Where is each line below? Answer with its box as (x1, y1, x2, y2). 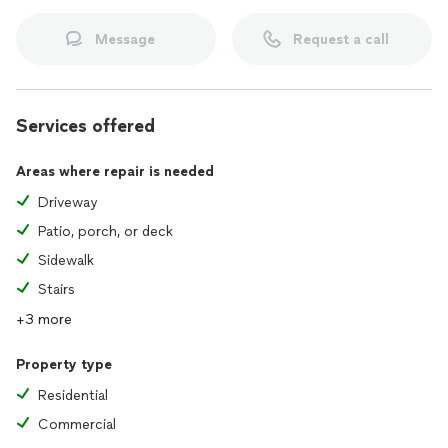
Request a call (293, 30, 389, 48)
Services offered (16, 115, 155, 137)
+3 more (16, 311, 72, 328)
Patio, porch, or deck (38, 223, 173, 240)
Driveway (38, 194, 97, 211)
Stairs (38, 281, 75, 298)
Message (95, 30, 155, 48)
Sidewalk (38, 252, 94, 269)
